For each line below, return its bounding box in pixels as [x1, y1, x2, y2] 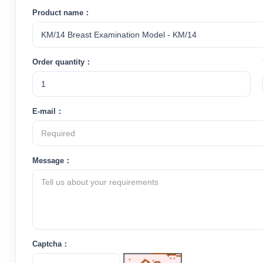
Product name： [32, 8, 91, 17]
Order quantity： [32, 57, 92, 66]
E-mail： [32, 106, 63, 116]
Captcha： [32, 239, 69, 248]
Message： [32, 156, 72, 165]
